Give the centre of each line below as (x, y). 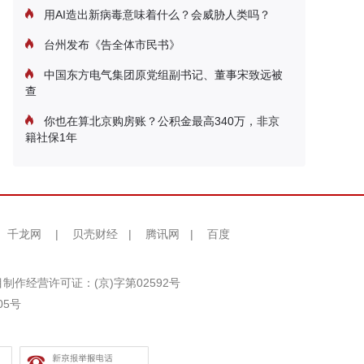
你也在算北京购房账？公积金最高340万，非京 (160, 121)
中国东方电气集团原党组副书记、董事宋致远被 (162, 75)
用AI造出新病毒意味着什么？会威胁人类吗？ (156, 15)
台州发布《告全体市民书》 (110, 45)
